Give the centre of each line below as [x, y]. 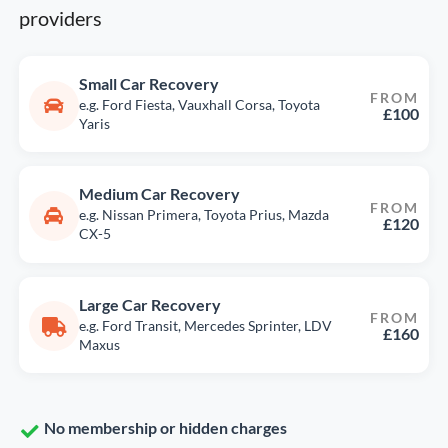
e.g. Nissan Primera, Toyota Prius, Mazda [203, 215]
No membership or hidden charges [165, 428]
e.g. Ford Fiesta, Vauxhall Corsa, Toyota [199, 104]
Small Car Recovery [148, 83]
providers [60, 19]
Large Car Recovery [149, 304]
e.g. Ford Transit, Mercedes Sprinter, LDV [205, 325]
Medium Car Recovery [159, 194]
